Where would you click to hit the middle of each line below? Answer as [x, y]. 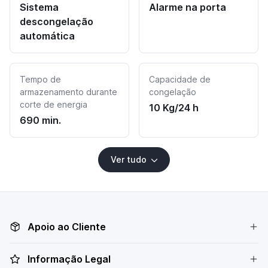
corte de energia [54, 104]
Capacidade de [180, 79]
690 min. [40, 120]
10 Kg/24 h [174, 107]
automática [47, 36]
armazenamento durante [68, 92]
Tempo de [40, 79]
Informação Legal [69, 259]
